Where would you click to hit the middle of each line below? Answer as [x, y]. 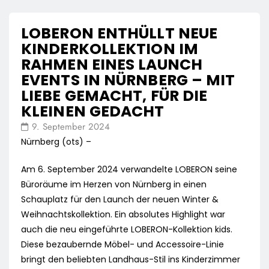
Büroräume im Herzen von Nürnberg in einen [114, 185]
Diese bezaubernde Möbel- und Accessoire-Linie [122, 245]
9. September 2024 [71, 127]
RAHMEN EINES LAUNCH [112, 65]
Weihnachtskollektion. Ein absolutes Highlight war [123, 215]
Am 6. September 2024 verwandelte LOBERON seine [129, 170]
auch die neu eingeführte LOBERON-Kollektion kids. [127, 230]
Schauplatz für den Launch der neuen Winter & [120, 200]
